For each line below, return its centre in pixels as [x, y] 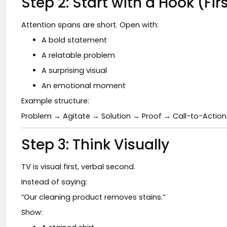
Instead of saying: [54, 182]
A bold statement [74, 40]
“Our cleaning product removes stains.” [93, 197]
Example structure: [55, 101]
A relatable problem [78, 55]
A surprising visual [74, 70]
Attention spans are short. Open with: [90, 25]
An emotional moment [84, 86]
